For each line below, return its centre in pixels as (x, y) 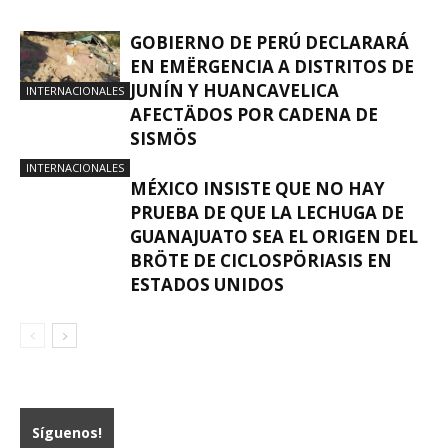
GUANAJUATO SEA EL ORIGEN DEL (274, 236)
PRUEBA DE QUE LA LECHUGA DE (267, 212)
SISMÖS (163, 138)
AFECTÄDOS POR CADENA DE (254, 114)
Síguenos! (67, 432)
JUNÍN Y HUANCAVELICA (234, 90)
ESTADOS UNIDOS (207, 284)
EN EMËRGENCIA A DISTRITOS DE (272, 66)
